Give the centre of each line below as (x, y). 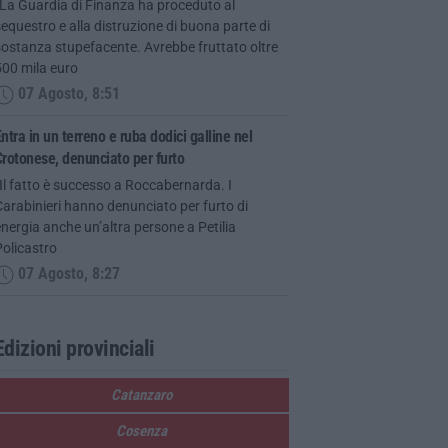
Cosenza (141, 430)
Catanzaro (141, 394)
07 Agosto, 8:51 (66, 94)
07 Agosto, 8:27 (66, 274)
